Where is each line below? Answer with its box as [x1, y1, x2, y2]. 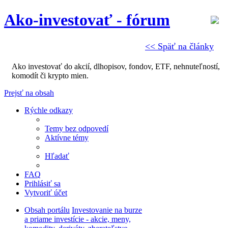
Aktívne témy [45, 133, 89, 142]
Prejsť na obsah [4, 89, 54, 98]
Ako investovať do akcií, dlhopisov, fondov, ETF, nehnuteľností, [12, 62, 220, 71]
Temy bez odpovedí [45, 124, 108, 133]
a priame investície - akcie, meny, [24, 215, 131, 224]
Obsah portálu [24, 206, 70, 215]
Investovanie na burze [72, 206, 142, 215]
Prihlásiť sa [24, 179, 61, 188]
